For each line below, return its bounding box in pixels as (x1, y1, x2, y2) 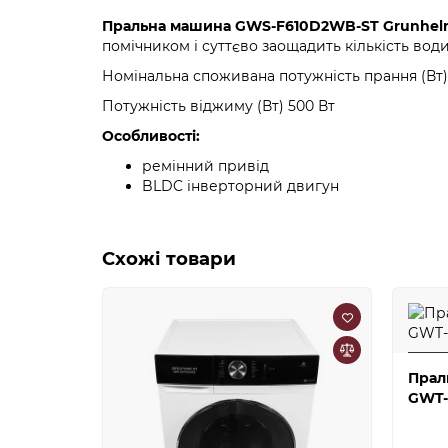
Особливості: (102, 127, 200, 146)
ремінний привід (142, 157, 269, 176)
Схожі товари (102, 247, 236, 271)
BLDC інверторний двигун (142, 177, 339, 196)
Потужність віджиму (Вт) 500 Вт (102, 97, 335, 116)
